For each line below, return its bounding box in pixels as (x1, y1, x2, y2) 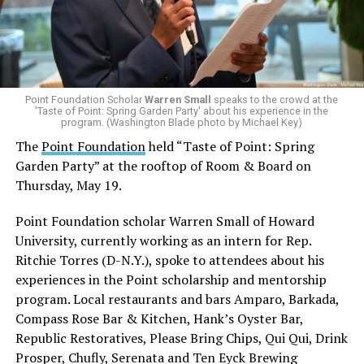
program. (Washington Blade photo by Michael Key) (61, 115, 303, 128)
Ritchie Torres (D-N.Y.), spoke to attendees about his (15, 250, 324, 269)
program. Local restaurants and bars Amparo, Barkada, (15, 289, 339, 308)
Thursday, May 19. (15, 175, 122, 194)
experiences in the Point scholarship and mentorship (15, 270, 327, 288)
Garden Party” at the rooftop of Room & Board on (15, 156, 311, 175)
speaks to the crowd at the (211, 93, 339, 106)
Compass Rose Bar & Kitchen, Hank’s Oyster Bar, (15, 309, 303, 327)
